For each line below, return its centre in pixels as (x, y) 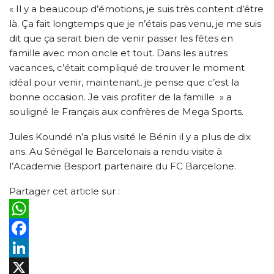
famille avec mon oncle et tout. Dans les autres (118, 53)
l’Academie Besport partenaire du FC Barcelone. (123, 166)
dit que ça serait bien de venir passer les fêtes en (121, 38)
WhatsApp (34, 228)
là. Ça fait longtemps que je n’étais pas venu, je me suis (135, 23)
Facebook (33, 247)
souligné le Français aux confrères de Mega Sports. (126, 111)
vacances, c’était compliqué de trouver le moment (127, 67)
